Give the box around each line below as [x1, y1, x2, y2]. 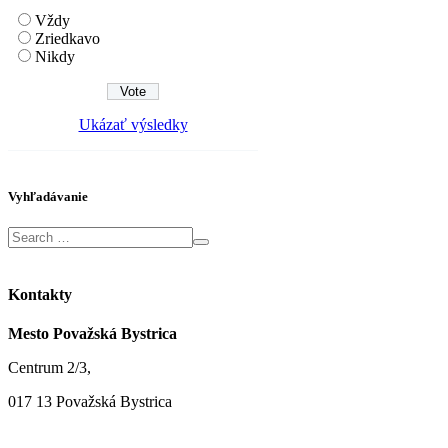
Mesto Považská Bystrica [8, 324, 177, 342]
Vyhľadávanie [8, 189, 88, 205]
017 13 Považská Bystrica [8, 392, 172, 410]
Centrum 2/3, [8, 358, 91, 376]
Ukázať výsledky [78, 116, 188, 134]
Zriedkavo [35, 30, 100, 48]
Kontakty [8, 285, 76, 303]
